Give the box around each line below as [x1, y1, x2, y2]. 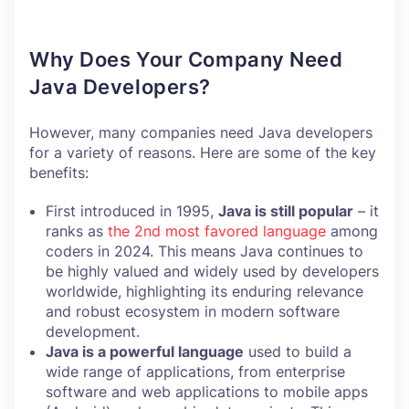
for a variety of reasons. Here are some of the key [29, 143, 376, 162]
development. [46, 322, 140, 341]
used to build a [244, 342, 351, 361]
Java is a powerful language [46, 342, 244, 361]
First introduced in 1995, [46, 202, 218, 220]
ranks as [46, 222, 108, 240]
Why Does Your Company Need [29, 47, 343, 71]
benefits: [29, 163, 89, 182]
